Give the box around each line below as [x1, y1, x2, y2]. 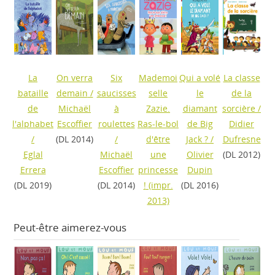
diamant [182, 103, 217, 114]
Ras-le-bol [137, 118, 179, 130]
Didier [229, 118, 255, 130]
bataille [17, 87, 48, 99]
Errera [20, 164, 46, 176]
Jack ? [186, 133, 209, 145]
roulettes [98, 118, 135, 130]
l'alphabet [12, 118, 54, 130]
